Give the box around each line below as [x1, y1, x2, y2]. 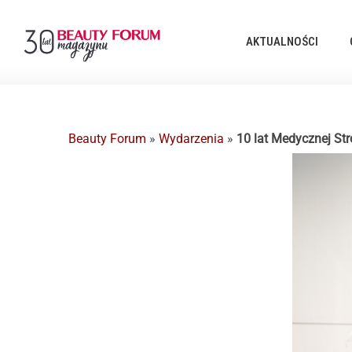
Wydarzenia [159, 130, 224, 146]
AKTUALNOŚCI [246, 35, 319, 49]
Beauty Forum [68, 130, 146, 146]
